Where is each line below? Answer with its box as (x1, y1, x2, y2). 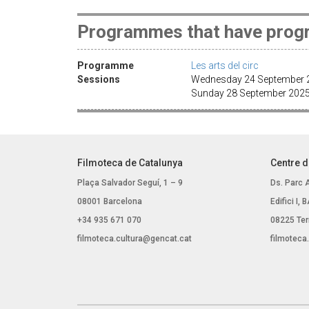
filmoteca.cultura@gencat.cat (77, 233, 192, 243)
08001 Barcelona (77, 196, 142, 206)
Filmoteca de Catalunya (77, 157, 183, 168)
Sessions (77, 73, 120, 85)
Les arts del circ (191, 59, 259, 71)
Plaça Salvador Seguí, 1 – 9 (77, 177, 183, 188)
